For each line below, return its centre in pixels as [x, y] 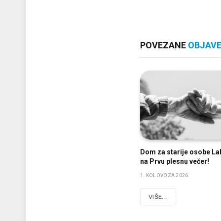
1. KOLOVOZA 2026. [165, 176]
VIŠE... [158, 197]
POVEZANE [164, 45]
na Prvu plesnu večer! [174, 162]
